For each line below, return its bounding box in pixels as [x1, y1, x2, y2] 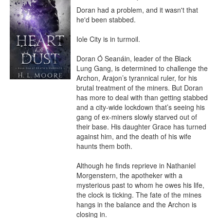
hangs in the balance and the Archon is [76, 200, 197, 209]
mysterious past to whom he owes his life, [76, 180, 204, 190]
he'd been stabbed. [76, 15, 136, 24]
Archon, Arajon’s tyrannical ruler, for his [76, 73, 197, 83]
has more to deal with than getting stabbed [76, 92, 208, 102]
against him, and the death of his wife [76, 131, 191, 141]
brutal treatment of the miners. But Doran [76, 83, 203, 92]
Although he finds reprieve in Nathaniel [76, 161, 196, 170]
